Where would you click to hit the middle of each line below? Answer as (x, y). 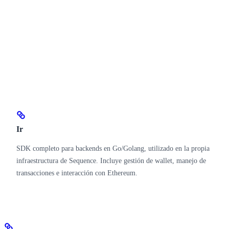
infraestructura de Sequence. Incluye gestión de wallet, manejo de (111, 161)
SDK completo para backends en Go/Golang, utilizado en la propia (113, 148)
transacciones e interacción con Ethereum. (77, 173)
